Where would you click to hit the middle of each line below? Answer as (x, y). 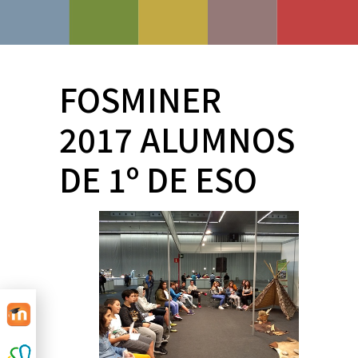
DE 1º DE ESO (158, 179)
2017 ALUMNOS (177, 139)
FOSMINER (140, 99)
